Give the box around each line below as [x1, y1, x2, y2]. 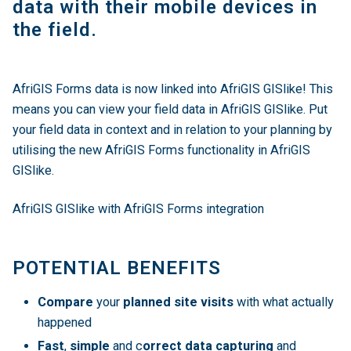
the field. [13, 19, 97, 42]
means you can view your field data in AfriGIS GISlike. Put [13, 102, 327, 118]
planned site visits [123, 294, 233, 309]
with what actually [233, 294, 334, 309]
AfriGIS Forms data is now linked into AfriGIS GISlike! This [13, 81, 333, 97]
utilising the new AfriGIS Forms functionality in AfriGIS [13, 143, 310, 158]
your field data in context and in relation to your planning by [13, 122, 332, 138]
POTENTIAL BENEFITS [13, 256, 221, 279]
